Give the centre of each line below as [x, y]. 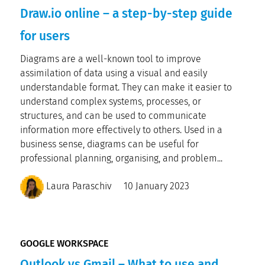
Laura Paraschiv [78, 186]
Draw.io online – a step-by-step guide [126, 14]
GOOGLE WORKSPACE [64, 243]
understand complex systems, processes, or [111, 101]
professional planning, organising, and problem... [121, 158]
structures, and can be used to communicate [113, 116]
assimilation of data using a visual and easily [114, 73]
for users [45, 36]
